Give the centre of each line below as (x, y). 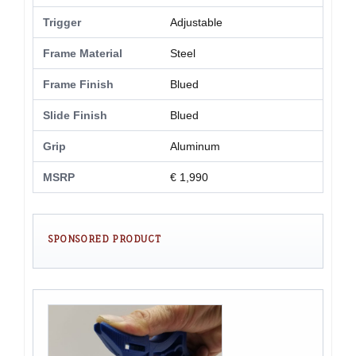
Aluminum (195, 147)
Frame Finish (78, 85)
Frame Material (83, 54)
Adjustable (196, 23)
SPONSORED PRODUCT (104, 239)
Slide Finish (75, 116)
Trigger (62, 23)
